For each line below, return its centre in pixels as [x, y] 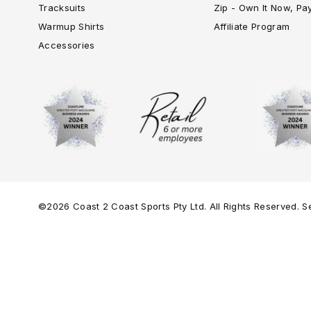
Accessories [67, 45]
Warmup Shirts [72, 26]
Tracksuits [62, 7]
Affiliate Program [252, 26]
